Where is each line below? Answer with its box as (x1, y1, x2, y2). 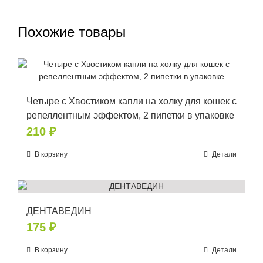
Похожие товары (18, 23, 126, 40)
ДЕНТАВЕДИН (26, 205, 92, 216)
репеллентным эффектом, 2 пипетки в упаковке (26, 110, 234, 120)
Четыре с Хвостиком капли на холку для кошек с (26, 96, 237, 106)
